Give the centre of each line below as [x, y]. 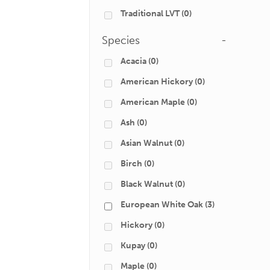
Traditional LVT [150, 14]
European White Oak [162, 205]
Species [121, 40]
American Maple [153, 102]
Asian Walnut [146, 143]
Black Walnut [147, 184]
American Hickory [157, 82]
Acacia [133, 61]
